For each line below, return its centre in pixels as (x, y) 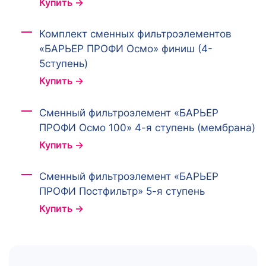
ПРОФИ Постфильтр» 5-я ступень (122, 191)
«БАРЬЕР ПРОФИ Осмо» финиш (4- (126, 49)
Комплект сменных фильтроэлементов (135, 34)
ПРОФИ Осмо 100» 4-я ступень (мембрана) (147, 127)
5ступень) (63, 64)
